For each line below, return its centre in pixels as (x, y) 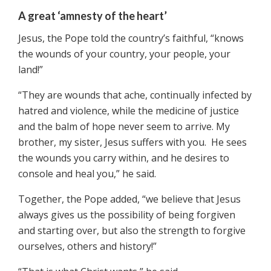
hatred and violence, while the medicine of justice (129, 111)
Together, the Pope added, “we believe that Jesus (129, 199)
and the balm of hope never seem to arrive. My (124, 127)
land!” (33, 70)
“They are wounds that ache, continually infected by (135, 95)
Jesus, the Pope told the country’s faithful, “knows (131, 38)
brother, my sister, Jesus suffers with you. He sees (132, 142)
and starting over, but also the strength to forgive (132, 231)
